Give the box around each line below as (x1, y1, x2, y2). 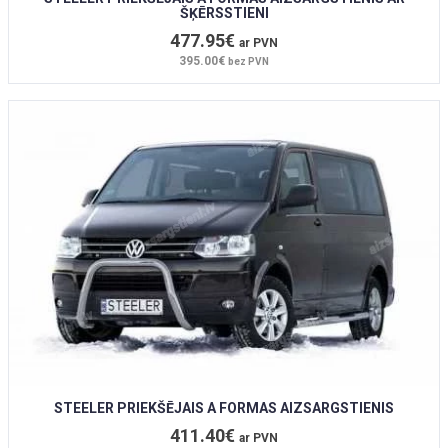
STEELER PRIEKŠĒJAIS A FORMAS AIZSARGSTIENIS (54, 400, 394, 417)
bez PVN (228, 55, 269, 67)
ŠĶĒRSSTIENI (179, 4, 269, 21)
